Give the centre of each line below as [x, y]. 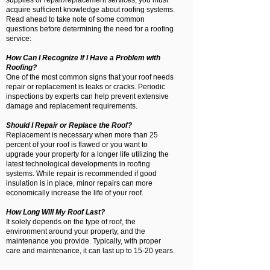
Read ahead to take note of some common [75, 19]
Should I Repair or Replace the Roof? [69, 125]
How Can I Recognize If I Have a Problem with [83, 58]
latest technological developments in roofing [78, 164]
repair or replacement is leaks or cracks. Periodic [86, 87]
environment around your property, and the [76, 231]
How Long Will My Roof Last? [55, 212]
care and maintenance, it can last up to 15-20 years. [90, 251]
